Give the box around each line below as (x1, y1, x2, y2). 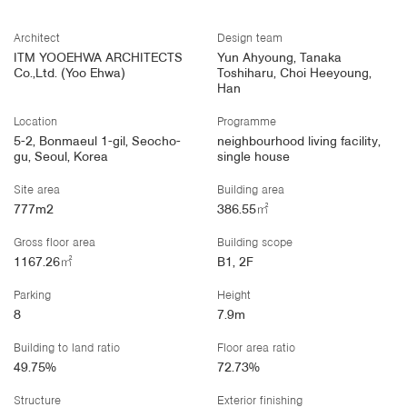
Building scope (217, 238, 293, 249)
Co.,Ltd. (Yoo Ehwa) (14, 68, 125, 81)
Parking (14, 291, 51, 302)
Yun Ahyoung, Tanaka (217, 53, 342, 65)
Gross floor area (14, 238, 95, 249)
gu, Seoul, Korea (14, 152, 108, 164)
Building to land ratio (14, 343, 120, 354)
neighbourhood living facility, (217, 136, 381, 149)
